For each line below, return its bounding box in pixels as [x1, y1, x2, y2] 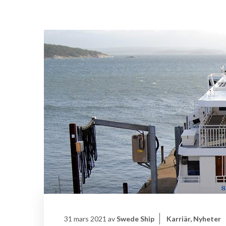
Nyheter [193, 214, 221, 223]
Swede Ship [117, 214, 154, 223]
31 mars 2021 [64, 214, 106, 223]
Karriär [166, 214, 190, 223]
